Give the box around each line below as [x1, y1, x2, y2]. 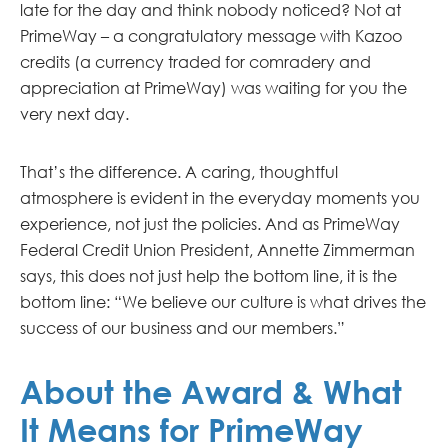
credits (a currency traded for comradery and [20, 52, 371, 72]
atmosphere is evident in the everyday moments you [20, 188, 420, 208]
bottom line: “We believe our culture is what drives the [20, 292, 426, 312]
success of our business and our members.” [20, 318, 345, 338]
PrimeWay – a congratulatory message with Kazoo [20, 26, 402, 46]
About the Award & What [20, 372, 402, 411]
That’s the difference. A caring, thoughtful [20, 162, 338, 182]
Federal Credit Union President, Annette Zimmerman [20, 240, 415, 260]
